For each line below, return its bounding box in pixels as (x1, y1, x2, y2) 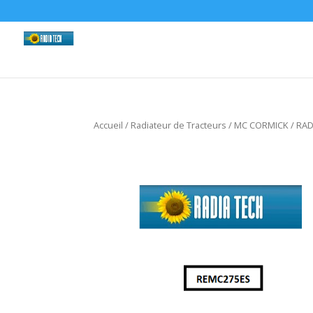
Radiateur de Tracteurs (131, 119, 227, 131)
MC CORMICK (234, 119, 289, 131)
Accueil (94, 119, 124, 131)
